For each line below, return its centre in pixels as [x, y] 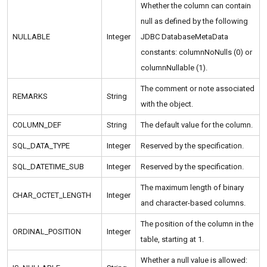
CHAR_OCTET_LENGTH [52, 195]
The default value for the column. [197, 125]
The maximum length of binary [192, 188]
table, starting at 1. [172, 240]
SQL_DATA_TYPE [41, 146]
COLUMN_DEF [37, 125]
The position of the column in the [197, 224]
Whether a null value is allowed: [194, 260]
